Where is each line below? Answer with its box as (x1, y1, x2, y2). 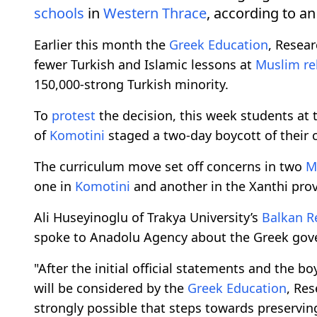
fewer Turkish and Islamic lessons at (34, 55, 255, 73)
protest (52, 106, 96, 124)
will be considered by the (34, 279, 188, 296)
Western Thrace (103, 3, 207, 23)
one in (34, 177, 75, 195)
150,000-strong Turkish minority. (34, 75, 229, 93)
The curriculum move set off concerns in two (34, 157, 306, 175)
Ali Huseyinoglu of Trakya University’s (34, 208, 262, 226)
